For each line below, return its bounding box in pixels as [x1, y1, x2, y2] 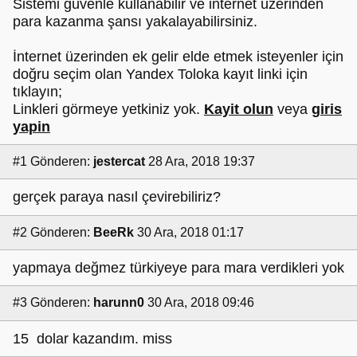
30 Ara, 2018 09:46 [147, 296, 254, 310]
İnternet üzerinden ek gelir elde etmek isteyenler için [13, 48, 343, 65]
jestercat [93, 154, 145, 168]
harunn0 [93, 296, 144, 310]
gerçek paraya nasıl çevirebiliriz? [13, 189, 221, 206]
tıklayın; [13, 83, 62, 100]
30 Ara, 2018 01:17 [137, 225, 244, 239]
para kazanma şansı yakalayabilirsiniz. [13, 13, 257, 29]
